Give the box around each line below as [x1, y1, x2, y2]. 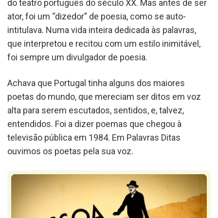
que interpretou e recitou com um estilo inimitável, [7, 38, 200, 49]
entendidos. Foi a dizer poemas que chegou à [7, 118, 182, 129]
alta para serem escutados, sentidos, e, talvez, [7, 105, 186, 115]
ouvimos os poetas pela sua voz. [7, 145, 133, 156]
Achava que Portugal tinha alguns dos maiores [7, 77, 185, 88]
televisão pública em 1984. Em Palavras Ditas [7, 132, 181, 143]
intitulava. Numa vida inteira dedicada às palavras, [7, 24, 196, 35]
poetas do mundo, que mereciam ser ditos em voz [7, 91, 201, 102]
